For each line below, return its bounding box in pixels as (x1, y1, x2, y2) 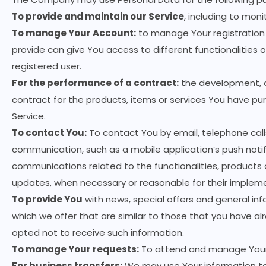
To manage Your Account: (12, 27, 136, 39)
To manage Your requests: (12, 243, 139, 255)
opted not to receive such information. (12, 226, 184, 239)
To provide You (12, 193, 83, 205)
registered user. (12, 60, 81, 72)
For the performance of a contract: (12, 77, 179, 89)
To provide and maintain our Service (12, 10, 184, 23)
